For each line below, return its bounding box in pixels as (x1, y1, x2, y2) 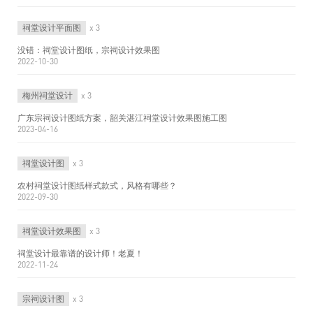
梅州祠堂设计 (22, 90, 73, 101)
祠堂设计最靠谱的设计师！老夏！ (17, 248, 143, 259)
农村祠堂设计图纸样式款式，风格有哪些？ (17, 180, 177, 191)
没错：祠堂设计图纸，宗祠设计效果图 (17, 45, 160, 55)
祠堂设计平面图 (22, 22, 81, 33)
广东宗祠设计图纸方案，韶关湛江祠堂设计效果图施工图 (17, 112, 227, 123)
